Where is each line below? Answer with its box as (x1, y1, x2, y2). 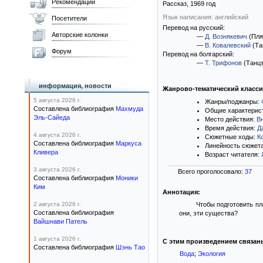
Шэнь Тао (116, 244, 145, 251)
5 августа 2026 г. (33, 97, 81, 103)
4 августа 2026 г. (33, 131, 81, 138)
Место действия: (205, 116, 257, 123)
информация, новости (39, 82, 112, 89)
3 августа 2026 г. (33, 166, 81, 173)
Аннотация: (163, 188, 200, 195)
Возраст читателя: (205, 151, 261, 158)
